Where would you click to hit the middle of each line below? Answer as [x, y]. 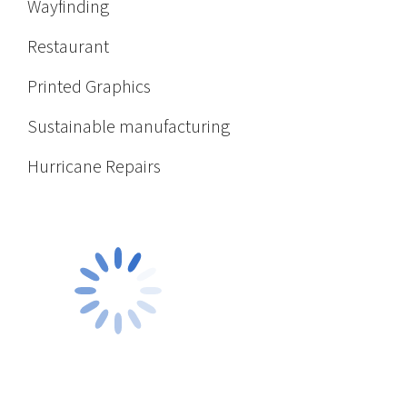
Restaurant [68, 47]
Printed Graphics [89, 87]
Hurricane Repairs [94, 167]
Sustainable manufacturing [129, 127]
